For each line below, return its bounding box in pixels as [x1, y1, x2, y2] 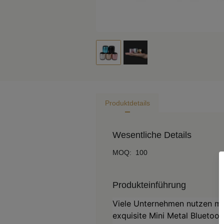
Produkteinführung [112, 180, 186, 190]
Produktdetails [104, 99, 150, 107]
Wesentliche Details [112, 130, 191, 140]
